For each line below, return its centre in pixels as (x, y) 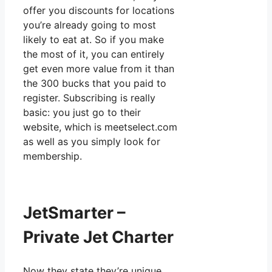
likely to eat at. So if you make (93, 39)
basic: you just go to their (82, 112)
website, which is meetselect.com (100, 127)
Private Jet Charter (98, 237)
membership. (53, 156)
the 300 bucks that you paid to (95, 83)
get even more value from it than (99, 68)
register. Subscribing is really (89, 97)
